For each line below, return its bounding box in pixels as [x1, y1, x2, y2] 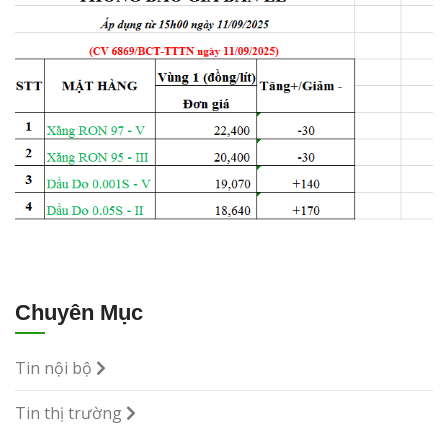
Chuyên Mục [15, 299, 143, 325]
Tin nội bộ [15, 356, 96, 379]
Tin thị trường [15, 401, 126, 424]
